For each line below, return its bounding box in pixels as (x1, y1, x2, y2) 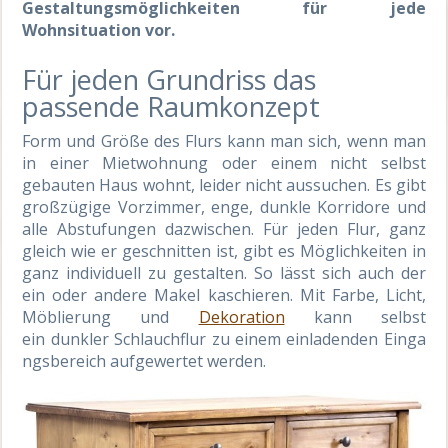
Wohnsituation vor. (22, 18, 176, 41)
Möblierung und (22, 305, 199, 328)
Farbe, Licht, (324, 283, 426, 306)
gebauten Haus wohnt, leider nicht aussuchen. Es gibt (22, 173, 426, 196)
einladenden (286, 327, 379, 350)
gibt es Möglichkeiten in (242, 239, 426, 262)
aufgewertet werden (106, 349, 264, 372)
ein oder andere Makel (22, 283, 208, 306)
